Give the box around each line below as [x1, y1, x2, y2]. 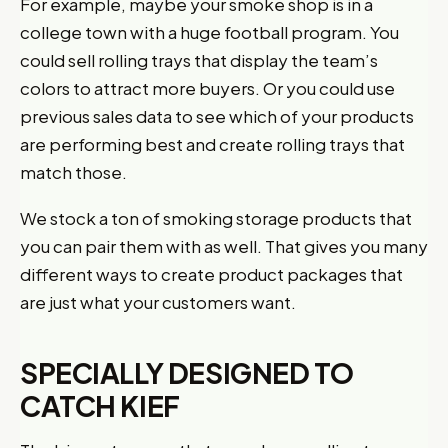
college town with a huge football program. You [20, 21, 399, 43]
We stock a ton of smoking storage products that [20, 207, 412, 229]
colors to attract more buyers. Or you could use [20, 77, 395, 99]
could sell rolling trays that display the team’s [20, 49, 378, 71]
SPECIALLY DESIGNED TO [20, 355, 354, 390]
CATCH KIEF [20, 388, 180, 423]
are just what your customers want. [20, 291, 296, 313]
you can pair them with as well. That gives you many [20, 235, 428, 257]
